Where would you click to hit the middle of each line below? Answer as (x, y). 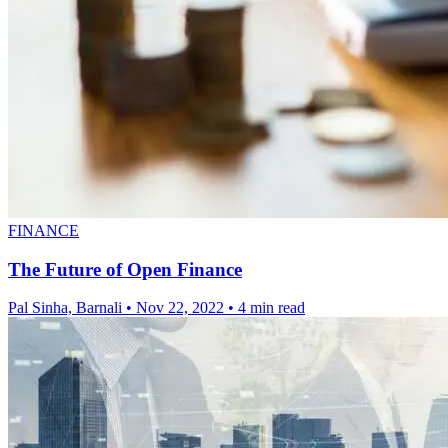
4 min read (271, 308)
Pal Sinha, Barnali (67, 308)
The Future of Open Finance (125, 269)
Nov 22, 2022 (180, 308)
